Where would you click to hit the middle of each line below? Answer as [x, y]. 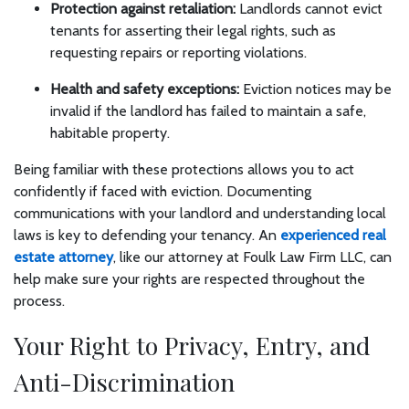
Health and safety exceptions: [145, 89]
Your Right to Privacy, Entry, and [192, 345]
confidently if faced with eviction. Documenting [163, 191]
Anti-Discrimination [124, 382]
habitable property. [110, 133]
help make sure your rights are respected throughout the [189, 279]
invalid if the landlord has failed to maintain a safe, [208, 111]
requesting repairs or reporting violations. [178, 52]
